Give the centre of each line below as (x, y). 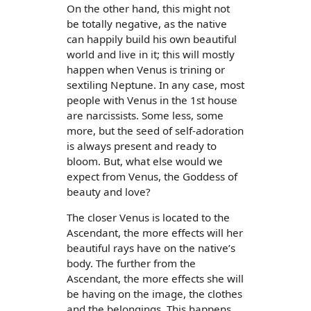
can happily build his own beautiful (152, 39)
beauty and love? (109, 191)
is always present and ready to (142, 145)
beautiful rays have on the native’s (151, 247)
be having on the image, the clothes (154, 293)
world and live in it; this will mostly (151, 54)
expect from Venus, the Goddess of (152, 176)
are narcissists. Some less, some (145, 115)
